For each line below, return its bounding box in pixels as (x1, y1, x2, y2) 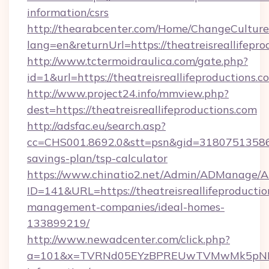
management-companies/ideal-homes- (27, 200, 225, 214)
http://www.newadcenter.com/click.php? (27, 232, 230, 246)
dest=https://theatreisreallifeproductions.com (27, 103, 257, 116)
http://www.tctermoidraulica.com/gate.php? (27, 54, 248, 68)
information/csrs (27, 5, 109, 19)
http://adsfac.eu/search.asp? (27, 119, 166, 133)
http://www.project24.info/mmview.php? (27, 86, 229, 100)
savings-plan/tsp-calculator (27, 151, 168, 165)
